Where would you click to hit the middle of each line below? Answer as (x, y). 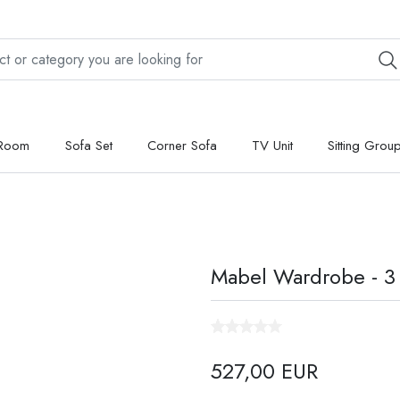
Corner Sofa (182, 146)
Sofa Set (88, 146)
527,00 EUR (264, 371)
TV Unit (272, 146)
